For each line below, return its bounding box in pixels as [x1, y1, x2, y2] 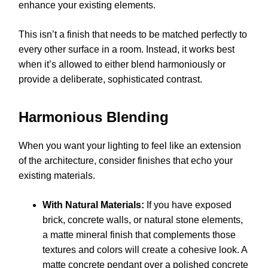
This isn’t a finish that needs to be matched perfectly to [19, 29, 247, 40]
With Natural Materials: [42, 199, 144, 210]
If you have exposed [144, 199, 232, 210]
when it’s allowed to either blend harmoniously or [19, 59, 226, 70]
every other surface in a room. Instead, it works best [19, 44, 234, 55]
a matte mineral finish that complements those [42, 229, 236, 240]
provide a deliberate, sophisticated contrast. [19, 74, 202, 85]
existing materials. [19, 170, 95, 181]
